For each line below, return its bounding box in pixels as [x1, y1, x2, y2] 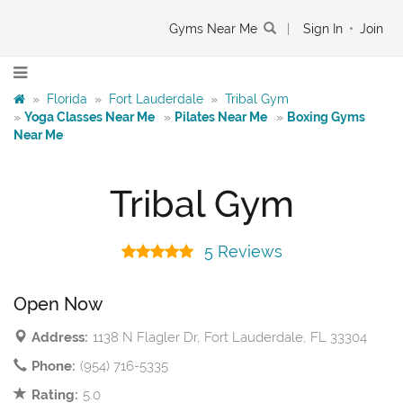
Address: [31, 329, 88, 346]
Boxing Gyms [287, 110, 365, 124]
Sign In [303, 22, 343, 36]
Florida [47, 92, 87, 106]
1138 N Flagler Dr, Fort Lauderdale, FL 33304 [93, 329, 367, 346]
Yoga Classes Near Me [24, 110, 155, 124]
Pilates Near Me [175, 110, 267, 124]
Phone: [31, 358, 76, 375]
